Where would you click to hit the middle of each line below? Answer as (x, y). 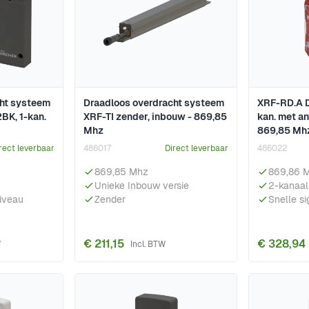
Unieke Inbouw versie (142, 186)
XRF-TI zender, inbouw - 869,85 (155, 117)
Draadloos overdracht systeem (154, 103)
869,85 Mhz (121, 172)
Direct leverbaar (197, 149)
